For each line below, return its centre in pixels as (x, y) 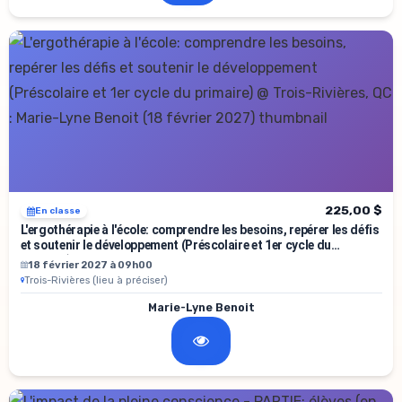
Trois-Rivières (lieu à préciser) (96, 280)
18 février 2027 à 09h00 (90, 265)
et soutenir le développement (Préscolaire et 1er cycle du (175, 245)
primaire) (46, 261)
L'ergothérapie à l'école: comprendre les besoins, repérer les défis (200, 230)
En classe (57, 210)
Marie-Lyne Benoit (201, 308)
